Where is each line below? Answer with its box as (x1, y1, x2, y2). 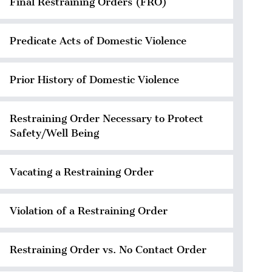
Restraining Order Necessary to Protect (10, 112, 203, 124)
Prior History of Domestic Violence (10, 73, 179, 86)
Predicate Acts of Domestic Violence (10, 34, 186, 47)
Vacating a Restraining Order (10, 165, 154, 178)
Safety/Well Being (10, 126, 99, 139)
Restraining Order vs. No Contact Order (10, 243, 206, 256)
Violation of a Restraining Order (10, 204, 168, 217)
